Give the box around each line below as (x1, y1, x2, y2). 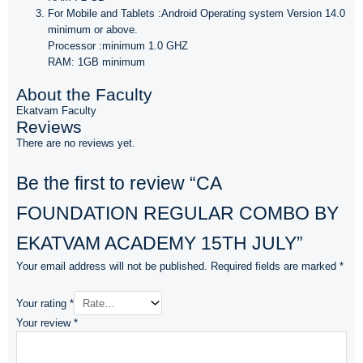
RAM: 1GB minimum (48, 56, 145, 69)
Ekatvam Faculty (16, 104, 96, 117)
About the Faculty (16, 84, 152, 104)
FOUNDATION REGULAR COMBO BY (16, 203, 339, 224)
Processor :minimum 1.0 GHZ (48, 40, 188, 53)
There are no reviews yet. (16, 136, 135, 149)
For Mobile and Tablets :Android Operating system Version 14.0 (48, 7, 345, 20)
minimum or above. (48, 23, 138, 36)
